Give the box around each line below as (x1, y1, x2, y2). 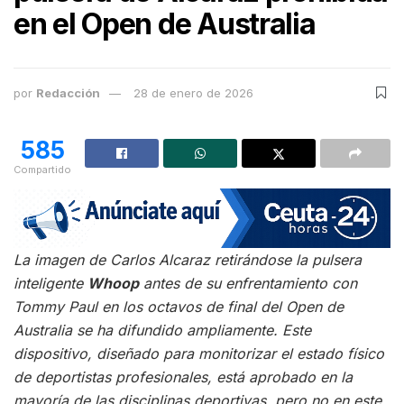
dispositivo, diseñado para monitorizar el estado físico (14, 344, 384, 363)
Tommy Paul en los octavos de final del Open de (14, 297, 344, 316)
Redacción (36, 85, 100, 100)
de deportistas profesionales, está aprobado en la (14, 367, 353, 386)
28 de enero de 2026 (133, 85, 253, 100)
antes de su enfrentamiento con (139, 273, 357, 292)
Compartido (14, 163, 71, 177)
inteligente (14, 273, 87, 292)
